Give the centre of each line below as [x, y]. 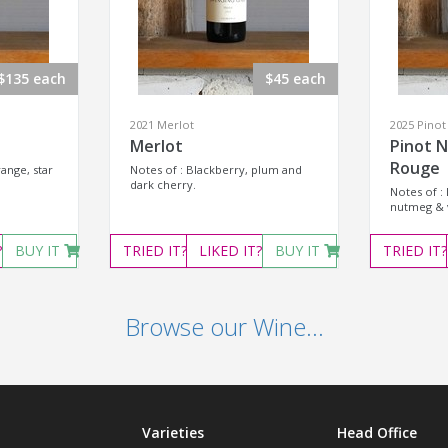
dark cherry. [162, 184]
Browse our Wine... [224, 326]
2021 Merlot [161, 124]
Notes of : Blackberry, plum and [215, 169]
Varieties [172, 432]
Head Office [376, 432]
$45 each [295, 78]
